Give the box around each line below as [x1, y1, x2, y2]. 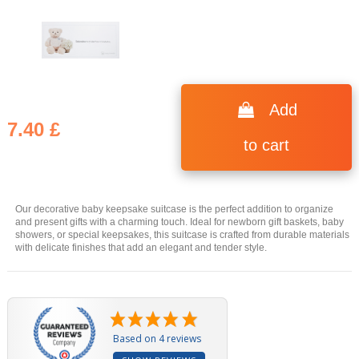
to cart [243, 136, 289, 155]
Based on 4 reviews [112, 331, 201, 345]
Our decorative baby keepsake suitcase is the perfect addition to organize [15, 203, 333, 215]
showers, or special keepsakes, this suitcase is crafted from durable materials [15, 228, 349, 240]
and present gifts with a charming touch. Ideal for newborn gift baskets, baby [15, 216, 344, 228]
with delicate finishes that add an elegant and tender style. [15, 241, 267, 253]
